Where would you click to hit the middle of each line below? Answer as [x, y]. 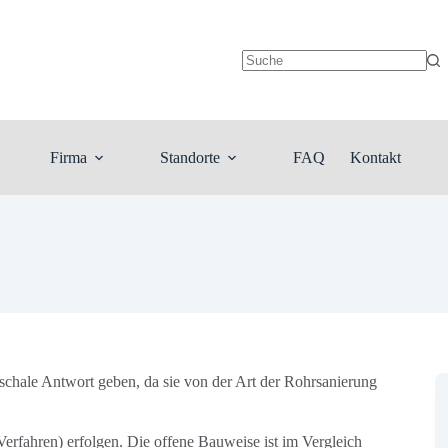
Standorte [189, 157]
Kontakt [375, 157]
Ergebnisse [275, 96]
